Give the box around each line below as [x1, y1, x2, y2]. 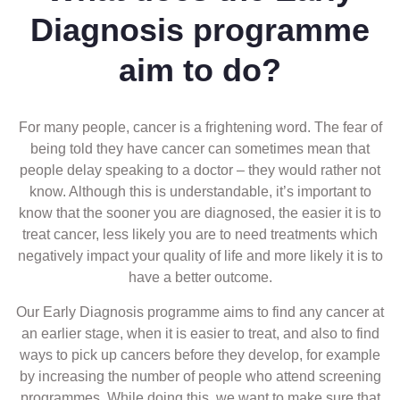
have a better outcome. [128, 270, 272, 285]
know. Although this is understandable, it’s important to [29, 184, 371, 199]
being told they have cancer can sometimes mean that [30, 141, 370, 156]
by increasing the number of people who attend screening [19, 369, 381, 384]
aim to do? [119, 52, 281, 88]
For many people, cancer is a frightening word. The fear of [18, 120, 382, 135]
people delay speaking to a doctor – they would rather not [20, 162, 380, 178]
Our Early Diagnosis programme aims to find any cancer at [16, 304, 384, 320]
